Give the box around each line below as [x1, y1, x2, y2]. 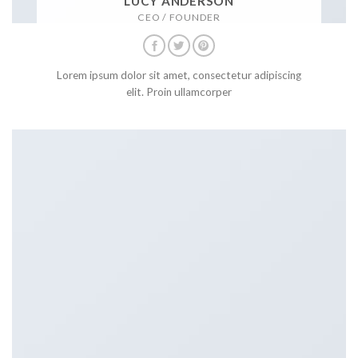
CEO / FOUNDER [137, 11, 221, 24]
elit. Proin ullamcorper [125, 85, 232, 98]
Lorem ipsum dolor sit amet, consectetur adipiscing [56, 68, 301, 82]
